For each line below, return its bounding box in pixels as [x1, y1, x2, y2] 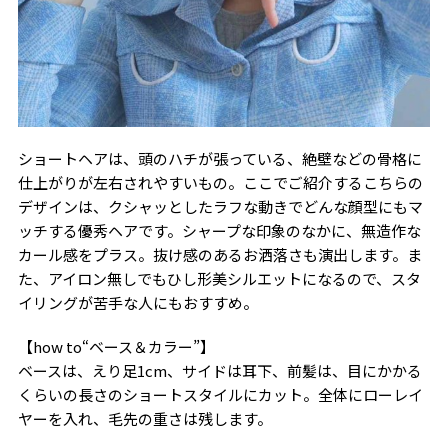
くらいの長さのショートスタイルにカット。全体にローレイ [17, 383, 423, 405]
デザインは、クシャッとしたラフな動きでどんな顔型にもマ [17, 195, 423, 217]
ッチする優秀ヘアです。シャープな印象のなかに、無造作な [17, 219, 421, 241]
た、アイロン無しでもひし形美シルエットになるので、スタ [17, 267, 421, 289]
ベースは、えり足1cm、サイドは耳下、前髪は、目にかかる [17, 359, 422, 381]
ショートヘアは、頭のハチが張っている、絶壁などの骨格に [17, 147, 422, 169]
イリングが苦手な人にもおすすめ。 [17, 291, 258, 313]
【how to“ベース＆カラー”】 [17, 335, 215, 357]
